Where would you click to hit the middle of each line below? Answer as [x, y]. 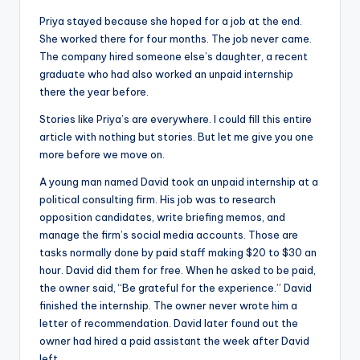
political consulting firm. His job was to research [157, 199]
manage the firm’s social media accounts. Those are [169, 234]
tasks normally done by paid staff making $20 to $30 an [178, 252]
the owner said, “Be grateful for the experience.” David [176, 287]
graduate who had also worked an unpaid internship [166, 74]
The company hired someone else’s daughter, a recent [174, 56]
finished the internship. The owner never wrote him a [168, 305]
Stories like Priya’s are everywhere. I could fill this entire [176, 119]
